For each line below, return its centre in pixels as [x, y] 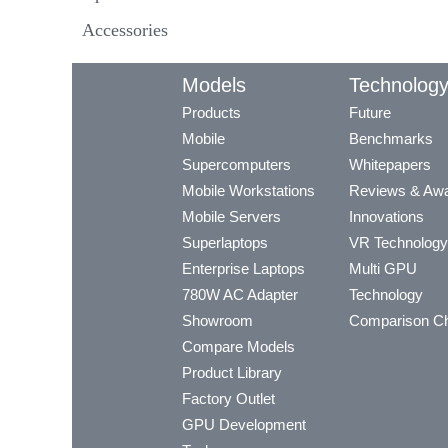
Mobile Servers [231, 217]
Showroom [217, 321]
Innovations [386, 217]
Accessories [125, 30]
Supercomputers [236, 165]
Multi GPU [383, 269]
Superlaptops [225, 243]
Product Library [232, 373]
